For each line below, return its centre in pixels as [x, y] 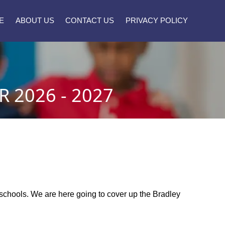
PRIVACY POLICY [156, 21]
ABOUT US [35, 21]
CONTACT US [90, 21]
